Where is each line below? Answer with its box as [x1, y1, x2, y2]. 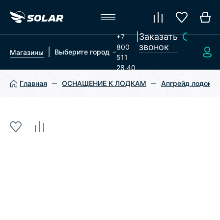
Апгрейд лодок [161, 79, 212, 87]
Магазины [10, 48, 44, 56]
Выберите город [55, 48, 110, 56]
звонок [138, 42, 169, 52]
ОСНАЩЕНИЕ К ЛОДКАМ [62, 79, 146, 87]
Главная [20, 79, 47, 87]
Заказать [138, 31, 178, 42]
